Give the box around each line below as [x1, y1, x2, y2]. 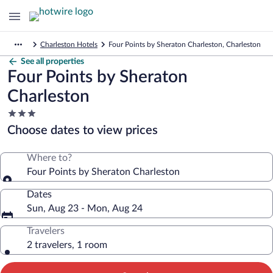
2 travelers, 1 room [27, 240, 107, 250]
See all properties [21, 57, 84, 66]
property [7, 132, 44, 141]
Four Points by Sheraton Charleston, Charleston [108, 41, 261, 48]
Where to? [27, 153, 72, 163]
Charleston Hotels [40, 41, 97, 48]
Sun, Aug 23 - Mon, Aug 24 [27, 204, 143, 213]
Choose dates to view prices [7, 124, 158, 136]
